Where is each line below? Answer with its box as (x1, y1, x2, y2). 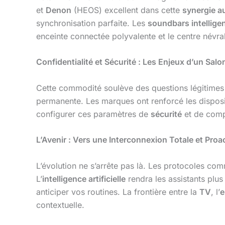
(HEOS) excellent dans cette (71, 5, 182, 15)
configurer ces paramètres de (36, 108, 151, 119)
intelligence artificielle (42, 173, 126, 184)
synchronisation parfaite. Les (36, 18, 148, 28)
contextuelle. (36, 199, 84, 210)
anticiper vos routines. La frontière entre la (36, 186, 199, 197)
